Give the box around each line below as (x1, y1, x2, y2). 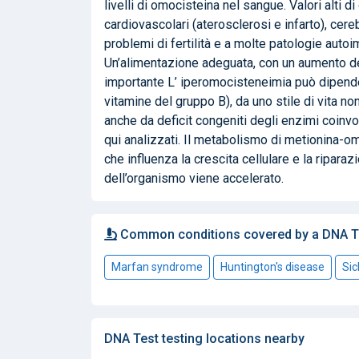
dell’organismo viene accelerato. (104, 170, 284, 186)
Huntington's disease (220, 260, 325, 273)
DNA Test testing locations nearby (104, 330, 305, 346)
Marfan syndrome (111, 260, 203, 273)
